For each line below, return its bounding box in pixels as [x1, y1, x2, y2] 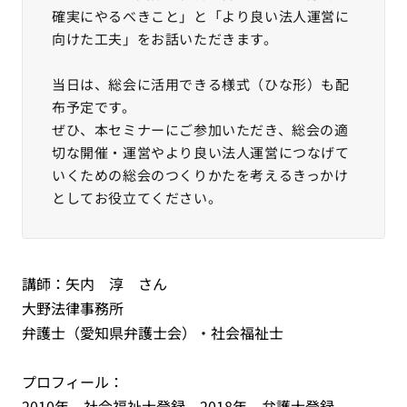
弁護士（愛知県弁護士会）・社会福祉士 [22, 322, 283, 343]
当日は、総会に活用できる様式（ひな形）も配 [52, 74, 350, 94]
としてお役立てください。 [52, 188, 223, 207]
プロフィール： [22, 371, 124, 392]
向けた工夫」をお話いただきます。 [52, 29, 278, 48]
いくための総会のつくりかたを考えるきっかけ [52, 165, 349, 184]
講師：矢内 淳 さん [22, 273, 167, 294]
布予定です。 [52, 97, 136, 116]
